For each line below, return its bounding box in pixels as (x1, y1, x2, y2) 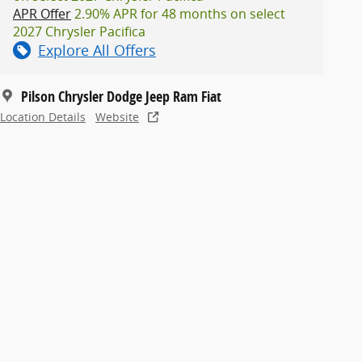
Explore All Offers (38, 40, 156, 60)
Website (95, 109, 139, 124)
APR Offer (13, 4, 71, 23)
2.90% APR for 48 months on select (71, 4, 285, 23)
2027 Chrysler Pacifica (13, 22, 145, 40)
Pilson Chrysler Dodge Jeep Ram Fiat (21, 86, 221, 107)
